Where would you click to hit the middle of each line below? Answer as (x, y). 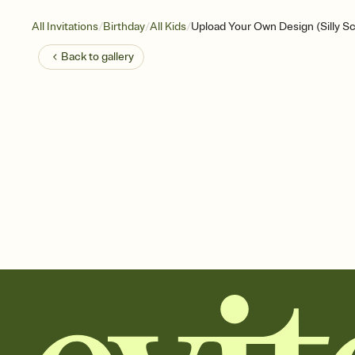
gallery (118, 57)
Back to (81, 57)
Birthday (124, 27)
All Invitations (65, 27)
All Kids (168, 27)
